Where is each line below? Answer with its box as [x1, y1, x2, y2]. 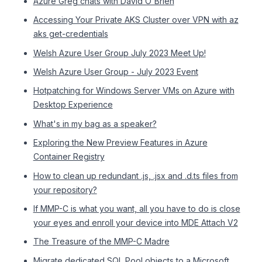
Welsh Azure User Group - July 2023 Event [33, 66, 198, 77]
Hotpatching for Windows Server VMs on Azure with [33, 85, 235, 96]
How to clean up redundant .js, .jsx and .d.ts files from [33, 170, 238, 181]
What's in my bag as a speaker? [33, 118, 157, 129]
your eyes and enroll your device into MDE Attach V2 [33, 217, 238, 227]
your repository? [33, 184, 97, 195]
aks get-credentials [33, 29, 108, 39]
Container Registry [33, 151, 105, 162]
